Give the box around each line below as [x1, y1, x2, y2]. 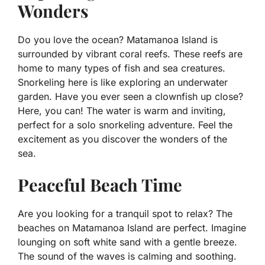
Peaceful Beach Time [18, 173, 182, 196]
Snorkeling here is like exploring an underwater [18, 76, 228, 89]
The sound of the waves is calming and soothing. [18, 250, 237, 263]
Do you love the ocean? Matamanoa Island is [18, 34, 218, 46]
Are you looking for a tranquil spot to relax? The [18, 208, 232, 220]
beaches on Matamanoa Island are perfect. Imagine [18, 222, 246, 234]
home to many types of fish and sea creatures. [18, 62, 225, 75]
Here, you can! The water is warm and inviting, [18, 105, 226, 117]
